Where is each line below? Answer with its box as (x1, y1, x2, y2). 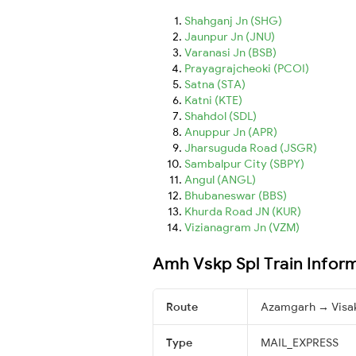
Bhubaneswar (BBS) (184, 188, 287, 203)
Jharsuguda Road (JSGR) (184, 140, 317, 155)
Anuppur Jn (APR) (184, 124, 277, 139)
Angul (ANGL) (184, 172, 256, 187)
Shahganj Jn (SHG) (184, 13, 282, 28)
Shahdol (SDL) (184, 108, 257, 123)
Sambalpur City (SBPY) (184, 156, 304, 171)
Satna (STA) (184, 76, 246, 91)
